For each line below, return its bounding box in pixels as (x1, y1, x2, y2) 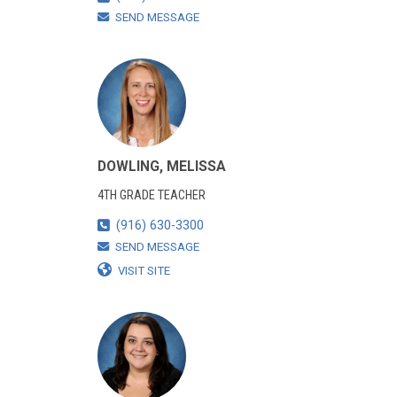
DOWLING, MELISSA (97, 157, 226, 175)
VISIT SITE (117, 263, 170, 277)
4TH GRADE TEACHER (97, 188, 206, 204)
